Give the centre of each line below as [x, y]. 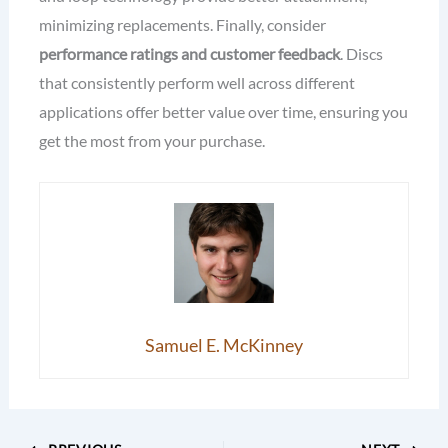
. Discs [361, 54]
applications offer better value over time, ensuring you [223, 112]
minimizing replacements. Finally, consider [182, 25]
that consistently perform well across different [196, 83]
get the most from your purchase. [151, 141]
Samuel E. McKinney [224, 344]
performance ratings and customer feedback [189, 54]
